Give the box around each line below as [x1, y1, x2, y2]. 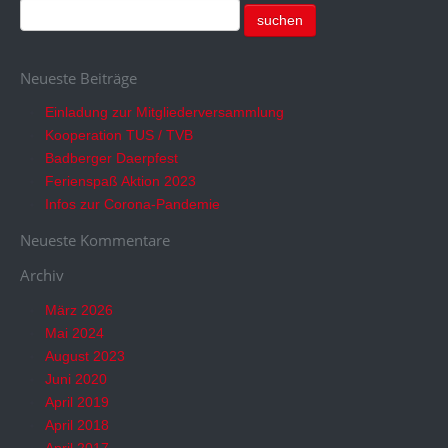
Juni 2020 [45, 370, 107, 387]
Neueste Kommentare [20, 229, 170, 250]
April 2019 [45, 393, 109, 410]
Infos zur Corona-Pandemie [45, 196, 220, 213]
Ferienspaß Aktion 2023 [45, 173, 196, 190]
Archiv [20, 265, 64, 286]
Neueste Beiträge [20, 67, 137, 88]
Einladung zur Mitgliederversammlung [45, 104, 284, 121]
